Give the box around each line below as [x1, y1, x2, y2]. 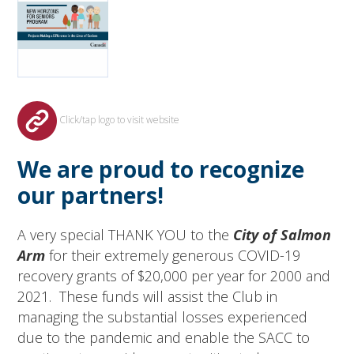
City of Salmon [233, 224, 332, 244]
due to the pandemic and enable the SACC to [17, 327, 311, 347]
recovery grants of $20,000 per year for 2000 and [17, 265, 331, 285]
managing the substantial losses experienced [17, 307, 308, 326]
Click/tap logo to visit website [57, 113, 180, 127]
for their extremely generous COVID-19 [45, 245, 301, 265]
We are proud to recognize [17, 153, 305, 184]
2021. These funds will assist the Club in [17, 286, 278, 306]
